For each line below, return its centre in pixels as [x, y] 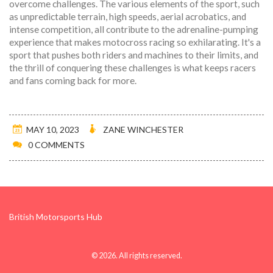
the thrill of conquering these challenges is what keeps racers [133, 68]
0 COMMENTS [56, 145]
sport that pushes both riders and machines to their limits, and [134, 55]
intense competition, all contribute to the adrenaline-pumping [134, 29]
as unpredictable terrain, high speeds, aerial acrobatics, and [128, 16]
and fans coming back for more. [73, 80]
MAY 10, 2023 [53, 129]
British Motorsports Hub [56, 217]
